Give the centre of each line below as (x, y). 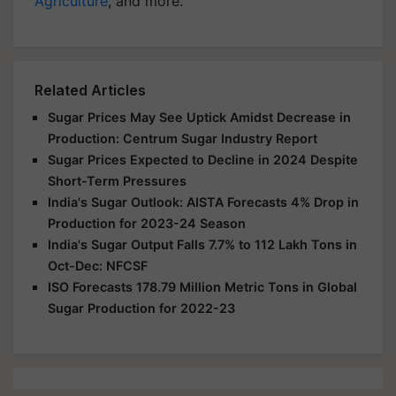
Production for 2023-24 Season (147, 223)
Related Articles (90, 90)
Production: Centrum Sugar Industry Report (183, 138)
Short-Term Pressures (117, 180)
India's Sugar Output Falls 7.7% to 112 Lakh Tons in (202, 244)
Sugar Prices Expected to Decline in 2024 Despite (203, 159)
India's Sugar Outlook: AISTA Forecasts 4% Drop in (203, 202)
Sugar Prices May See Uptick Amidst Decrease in (199, 117)
